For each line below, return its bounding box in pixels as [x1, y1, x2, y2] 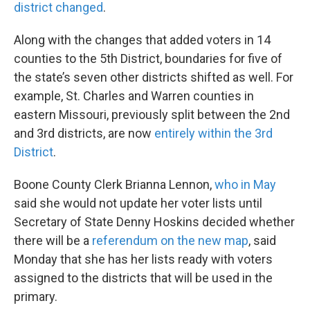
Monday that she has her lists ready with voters [14, 252, 273, 266]
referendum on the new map [92, 233, 248, 248]
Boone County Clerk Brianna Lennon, [14, 177, 215, 192]
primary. [14, 289, 57, 304]
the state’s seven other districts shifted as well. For [14, 70, 293, 84]
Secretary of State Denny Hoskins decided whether [14, 215, 295, 229]
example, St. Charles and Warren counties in [14, 89, 254, 103]
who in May [215, 177, 276, 192]
